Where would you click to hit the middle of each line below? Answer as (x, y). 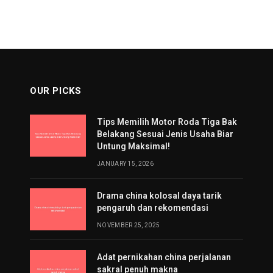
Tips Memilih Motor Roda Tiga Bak (167, 122)
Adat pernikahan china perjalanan (164, 257)
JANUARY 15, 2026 (125, 164)
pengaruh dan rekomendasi (153, 208)
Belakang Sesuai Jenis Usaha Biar (165, 134)
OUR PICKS (56, 91)
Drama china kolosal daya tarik (159, 196)
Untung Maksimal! (133, 146)
